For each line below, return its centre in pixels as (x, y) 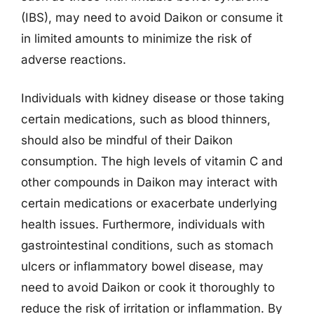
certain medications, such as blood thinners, (146, 119)
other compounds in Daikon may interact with (149, 182)
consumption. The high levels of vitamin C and (152, 161)
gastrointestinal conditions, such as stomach (147, 245)
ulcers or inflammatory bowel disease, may (142, 266)
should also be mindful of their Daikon (127, 140)
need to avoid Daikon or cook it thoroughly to (148, 287)
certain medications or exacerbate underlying (149, 203)
